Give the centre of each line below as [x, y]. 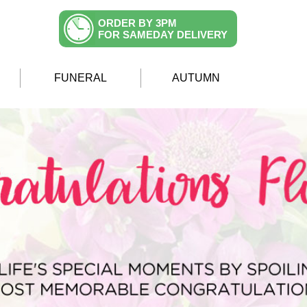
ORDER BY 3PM [137, 23]
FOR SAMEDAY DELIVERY [163, 35]
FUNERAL [81, 78]
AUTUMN [196, 78]
